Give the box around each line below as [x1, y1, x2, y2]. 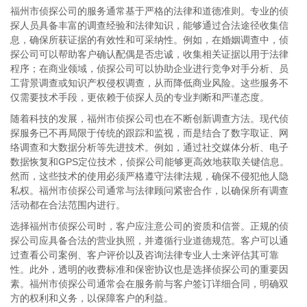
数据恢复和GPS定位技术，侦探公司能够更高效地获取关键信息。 [10, 156, 289, 167]
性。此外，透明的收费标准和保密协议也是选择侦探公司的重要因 [10, 264, 288, 275]
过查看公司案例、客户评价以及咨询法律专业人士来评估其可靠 [10, 249, 279, 260]
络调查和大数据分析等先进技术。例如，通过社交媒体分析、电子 [10, 142, 288, 153]
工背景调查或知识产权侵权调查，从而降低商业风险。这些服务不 [10, 77, 288, 88]
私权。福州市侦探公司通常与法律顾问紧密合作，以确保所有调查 [10, 185, 288, 196]
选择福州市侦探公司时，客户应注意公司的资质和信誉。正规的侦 [10, 221, 288, 232]
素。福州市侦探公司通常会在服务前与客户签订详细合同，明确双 [10, 278, 288, 289]
